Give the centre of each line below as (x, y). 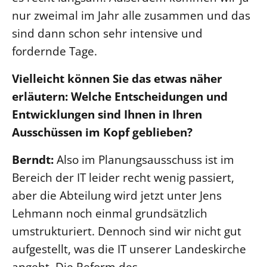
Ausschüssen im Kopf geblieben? (102, 132)
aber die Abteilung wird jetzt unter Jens (117, 195)
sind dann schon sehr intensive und (107, 33)
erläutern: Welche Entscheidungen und (120, 96)
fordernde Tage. (55, 51)
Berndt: (34, 159)
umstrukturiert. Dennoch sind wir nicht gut (127, 231)
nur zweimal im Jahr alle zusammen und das (131, 15)
